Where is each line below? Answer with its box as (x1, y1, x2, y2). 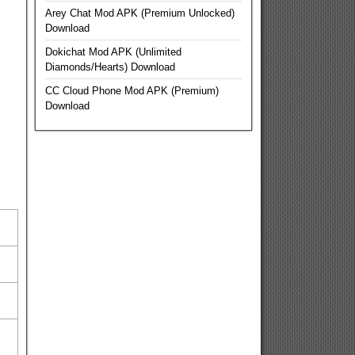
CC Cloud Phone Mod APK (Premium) (44, 85, 219, 97)
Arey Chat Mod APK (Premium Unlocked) (44, 7, 235, 19)
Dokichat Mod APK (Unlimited (44, 46, 181, 58)
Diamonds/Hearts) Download (44, 61, 175, 73)
